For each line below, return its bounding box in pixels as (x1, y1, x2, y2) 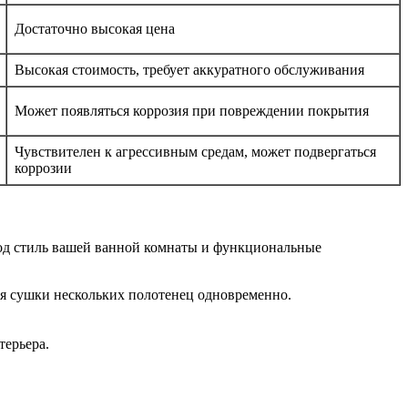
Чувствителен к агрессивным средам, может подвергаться (15, 143, 376, 159)
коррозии (15, 159, 72, 176)
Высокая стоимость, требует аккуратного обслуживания (15, 61, 364, 77)
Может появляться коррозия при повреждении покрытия (15, 102, 369, 118)
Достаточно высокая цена (15, 20, 175, 36)
